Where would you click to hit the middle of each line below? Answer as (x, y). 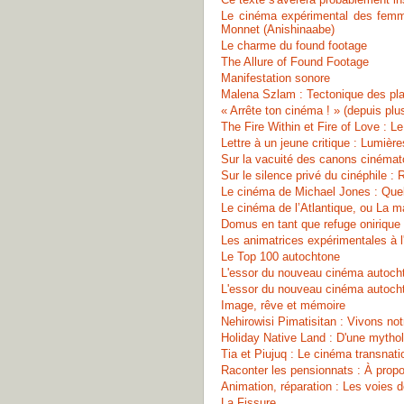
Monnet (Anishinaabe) (278, 29)
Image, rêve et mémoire (283, 305)
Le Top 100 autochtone (280, 257)
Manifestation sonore (275, 78)
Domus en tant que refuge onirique (311, 224)
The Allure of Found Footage (295, 62)
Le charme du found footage (294, 46)
